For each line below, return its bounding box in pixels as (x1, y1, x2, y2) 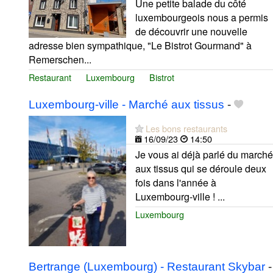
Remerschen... (29, 52, 91, 67)
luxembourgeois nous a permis (135, 10, 268, 25)
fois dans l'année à (135, 175, 216, 190)
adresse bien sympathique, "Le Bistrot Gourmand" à (29, 38, 252, 53)
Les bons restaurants (146, 122, 227, 135)
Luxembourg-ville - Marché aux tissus (29, 98, 224, 112)
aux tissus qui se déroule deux (135, 161, 266, 176)
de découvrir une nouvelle (135, 24, 247, 39)
